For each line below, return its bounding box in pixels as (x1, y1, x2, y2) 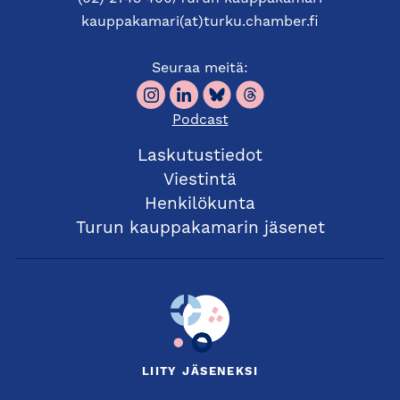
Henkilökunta (145, 196, 255, 214)
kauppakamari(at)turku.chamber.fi (81, 15, 319, 30)
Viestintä (163, 172, 237, 190)
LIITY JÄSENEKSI (141, 366, 259, 379)
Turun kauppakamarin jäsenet (75, 221, 325, 238)
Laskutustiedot (137, 148, 262, 166)
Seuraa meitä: (152, 62, 248, 77)
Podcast (171, 113, 229, 129)
